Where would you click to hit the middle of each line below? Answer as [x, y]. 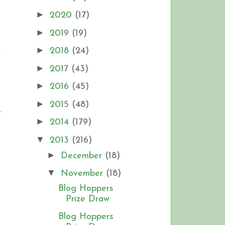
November [83, 174]
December [83, 156]
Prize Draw [87, 199]
